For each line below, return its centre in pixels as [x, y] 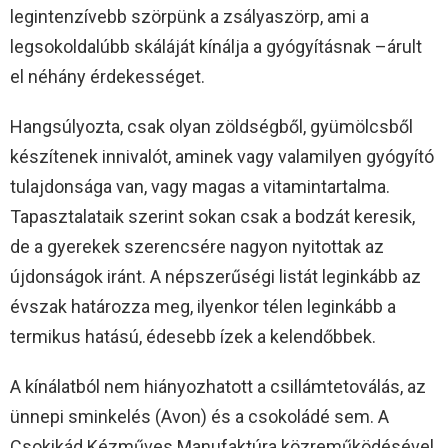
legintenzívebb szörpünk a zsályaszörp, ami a [189, 17]
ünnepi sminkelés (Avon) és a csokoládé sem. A [199, 417]
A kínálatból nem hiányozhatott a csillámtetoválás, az [218, 387]
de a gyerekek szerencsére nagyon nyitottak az [197, 247]
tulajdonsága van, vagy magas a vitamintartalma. [200, 187]
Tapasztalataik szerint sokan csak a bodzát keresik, [212, 217]
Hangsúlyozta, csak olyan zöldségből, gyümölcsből [211, 127]
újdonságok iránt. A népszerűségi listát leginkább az [215, 277]
